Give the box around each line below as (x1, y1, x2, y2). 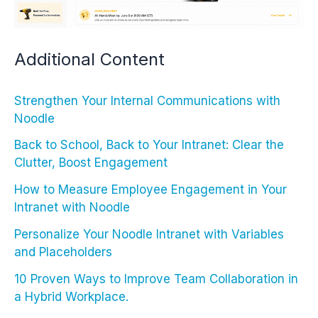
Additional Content (14, 49, 165, 70)
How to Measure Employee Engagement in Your (14, 182, 287, 197)
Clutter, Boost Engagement (14, 155, 168, 170)
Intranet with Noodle (14, 200, 130, 215)
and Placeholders (14, 244, 112, 259)
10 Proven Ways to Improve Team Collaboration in (14, 271, 298, 286)
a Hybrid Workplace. (14, 289, 128, 304)
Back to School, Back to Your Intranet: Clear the (14, 138, 284, 153)
